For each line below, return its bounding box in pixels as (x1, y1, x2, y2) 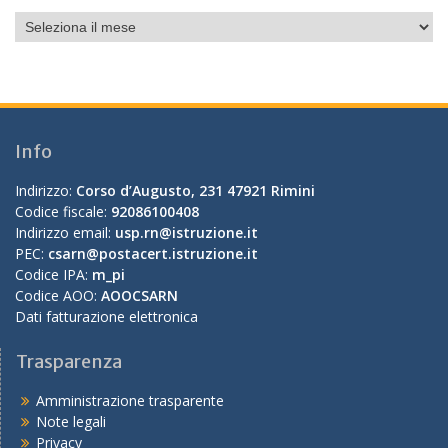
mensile (14, 33, 64, 52)
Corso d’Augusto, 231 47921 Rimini (76, 181, 315, 200)
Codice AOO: (15, 286, 101, 305)
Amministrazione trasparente (36, 391, 224, 410)
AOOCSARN (101, 286, 178, 305)
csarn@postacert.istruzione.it (48, 244, 258, 263)
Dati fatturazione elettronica (15, 307, 198, 326)
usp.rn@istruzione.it (115, 223, 258, 242)
